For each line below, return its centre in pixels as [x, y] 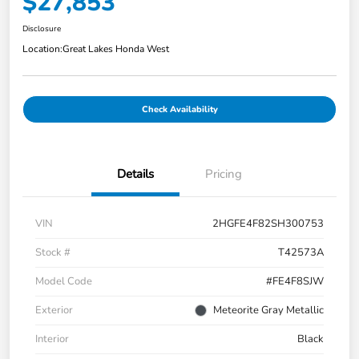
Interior [52, 339]
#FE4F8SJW [295, 281]
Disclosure [42, 28]
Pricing [224, 173]
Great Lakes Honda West [116, 48]
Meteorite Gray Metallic [268, 310]
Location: [42, 48]
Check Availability [179, 109]
